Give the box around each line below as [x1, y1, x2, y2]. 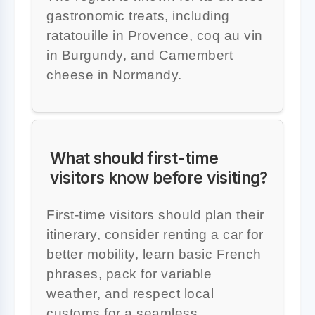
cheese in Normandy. [46, 67, 182, 82]
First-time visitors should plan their [46, 207, 264, 222]
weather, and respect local [46, 285, 214, 301]
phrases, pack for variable [46, 266, 212, 281]
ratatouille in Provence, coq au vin [46, 27, 263, 43]
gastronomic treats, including [46, 8, 230, 23]
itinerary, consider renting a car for [46, 226, 264, 242]
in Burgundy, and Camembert [46, 47, 233, 63]
